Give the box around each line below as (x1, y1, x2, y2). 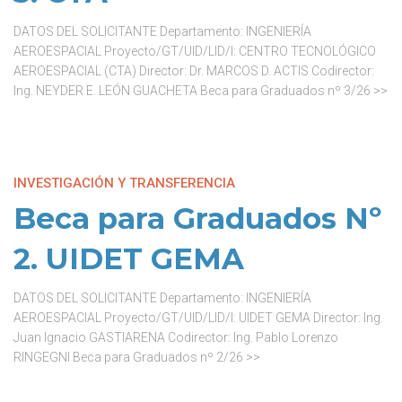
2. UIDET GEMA (13, 241, 244, 276)
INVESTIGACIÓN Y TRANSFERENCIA (13, 175, 235, 191)
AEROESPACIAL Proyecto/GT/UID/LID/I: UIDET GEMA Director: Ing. (13, 310, 383, 325)
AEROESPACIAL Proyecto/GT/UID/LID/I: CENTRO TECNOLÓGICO (13, 44, 376, 58)
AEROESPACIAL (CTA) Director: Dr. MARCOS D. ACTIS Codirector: (13, 64, 374, 78)
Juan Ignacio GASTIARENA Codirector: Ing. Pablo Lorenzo (13, 330, 338, 345)
